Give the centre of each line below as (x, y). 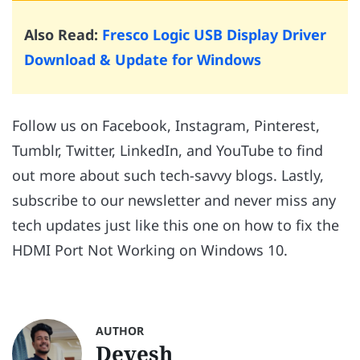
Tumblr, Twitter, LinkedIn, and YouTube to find (168, 150)
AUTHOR (120, 330)
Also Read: (63, 35)
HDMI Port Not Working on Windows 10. (150, 250)
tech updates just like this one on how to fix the (176, 225)
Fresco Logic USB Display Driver (214, 35)
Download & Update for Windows (143, 60)
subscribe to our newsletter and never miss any (174, 200)
